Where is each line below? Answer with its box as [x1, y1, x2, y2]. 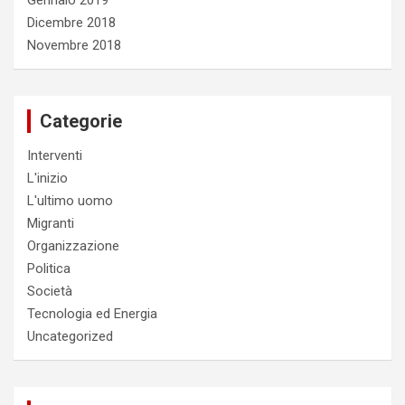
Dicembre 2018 [27, 14, 116, 31]
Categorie [40, 110, 122, 132]
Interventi [27, 147, 82, 164]
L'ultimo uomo [27, 193, 113, 209]
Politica [27, 260, 71, 277]
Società [27, 283, 72, 299]
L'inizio [27, 170, 68, 186]
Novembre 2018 [27, 37, 121, 53]
